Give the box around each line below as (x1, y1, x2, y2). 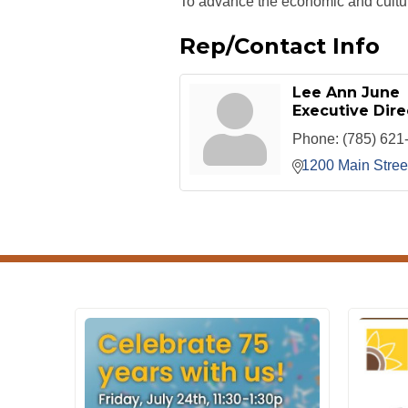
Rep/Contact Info (179, 33, 380, 60)
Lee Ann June (291, 84, 400, 102)
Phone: (291, 130, 339, 147)
